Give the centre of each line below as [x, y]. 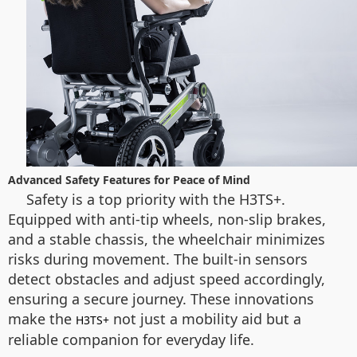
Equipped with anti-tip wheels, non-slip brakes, [167, 220]
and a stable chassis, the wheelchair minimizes [167, 239]
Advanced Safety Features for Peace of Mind [129, 180]
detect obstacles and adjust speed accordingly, [167, 279]
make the [42, 319]
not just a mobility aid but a [205, 319]
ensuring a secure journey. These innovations [161, 299]
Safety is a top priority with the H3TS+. [156, 200]
